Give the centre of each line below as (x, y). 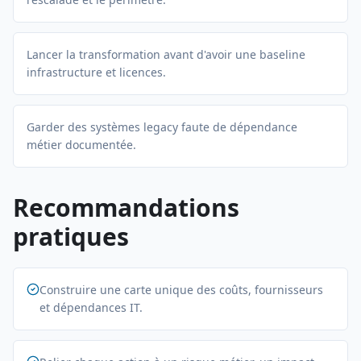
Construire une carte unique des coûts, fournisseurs (181, 290)
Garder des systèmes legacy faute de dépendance (162, 127)
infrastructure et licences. (96, 72)
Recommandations (126, 207)
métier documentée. (81, 145)
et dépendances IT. (91, 307)
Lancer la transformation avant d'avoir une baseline (166, 54)
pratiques (71, 237)
